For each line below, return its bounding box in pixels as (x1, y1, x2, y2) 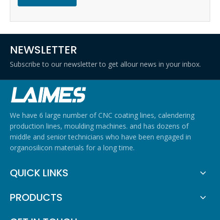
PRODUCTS (10, 191, 62, 204)
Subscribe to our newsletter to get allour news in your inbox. (10, 59, 201, 69)
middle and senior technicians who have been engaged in (10, 132, 191, 141)
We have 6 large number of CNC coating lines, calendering (10, 110, 194, 120)
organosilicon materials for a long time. (10, 143, 135, 152)
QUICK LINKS (10, 166, 68, 180)
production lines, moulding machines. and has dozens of (10, 121, 189, 131)
